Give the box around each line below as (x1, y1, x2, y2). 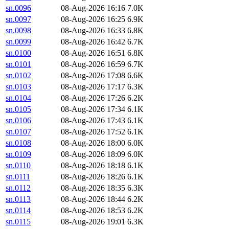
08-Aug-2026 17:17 (61, 82, 125, 91)
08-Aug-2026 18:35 (61, 184, 125, 193)
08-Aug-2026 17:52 (61, 127, 125, 136)
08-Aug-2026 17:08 (61, 71, 125, 80)
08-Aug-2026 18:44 (61, 195, 125, 204)
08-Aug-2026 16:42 (61, 37, 125, 47)
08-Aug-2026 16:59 (61, 60, 125, 69)
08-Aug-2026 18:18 (61, 161, 125, 170)
